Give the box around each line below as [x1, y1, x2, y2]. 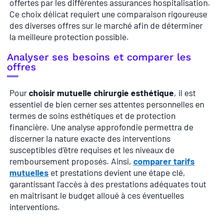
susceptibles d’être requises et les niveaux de [9, 144, 174, 156]
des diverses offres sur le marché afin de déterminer [9, 19, 203, 31]
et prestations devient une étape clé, [49, 167, 185, 178]
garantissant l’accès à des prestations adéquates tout [9, 178, 206, 190]
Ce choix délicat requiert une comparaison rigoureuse [9, 8, 207, 19]
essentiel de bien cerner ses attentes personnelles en [9, 99, 204, 110]
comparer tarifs [133, 156, 195, 167]
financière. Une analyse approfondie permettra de [9, 121, 193, 133]
